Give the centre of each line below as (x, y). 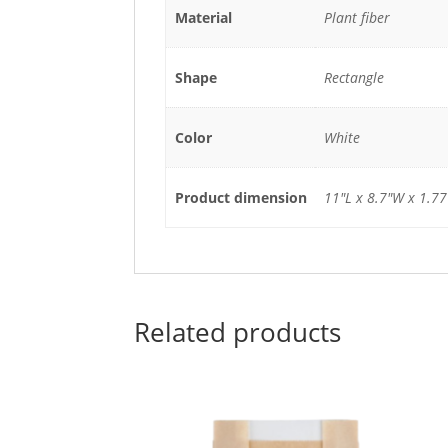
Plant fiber (356, 17)
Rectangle (353, 77)
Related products (238, 331)
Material (203, 17)
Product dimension (240, 197)
